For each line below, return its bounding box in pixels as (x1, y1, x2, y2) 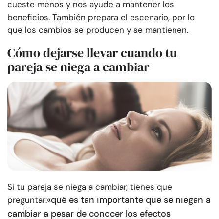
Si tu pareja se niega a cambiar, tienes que (7, 181, 172, 193)
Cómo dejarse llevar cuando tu (7, 44, 177, 62)
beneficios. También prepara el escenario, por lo (7, 12, 195, 23)
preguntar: (7, 195, 47, 206)
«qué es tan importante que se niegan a (47, 194, 211, 206)
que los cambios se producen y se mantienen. (7, 24, 188, 36)
